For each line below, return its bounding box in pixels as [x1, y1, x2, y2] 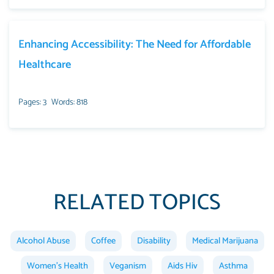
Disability [136, 233, 171, 248]
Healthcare [18, 55, 71, 74]
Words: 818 [51, 95, 87, 109]
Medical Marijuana [191, 233, 258, 248]
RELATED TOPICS [53, 184, 221, 221]
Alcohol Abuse [16, 233, 70, 248]
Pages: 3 [18, 95, 46, 109]
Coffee [91, 233, 116, 248]
